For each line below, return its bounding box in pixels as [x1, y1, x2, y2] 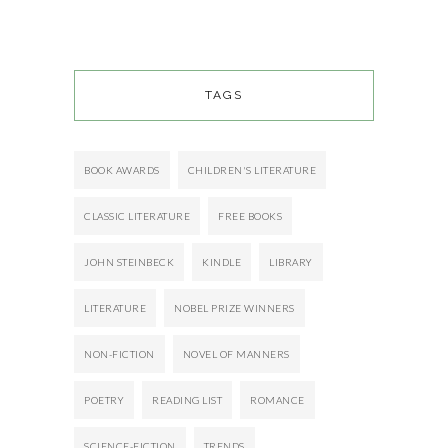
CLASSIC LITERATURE [84, 210, 190, 223]
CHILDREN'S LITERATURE [187, 164, 316, 177]
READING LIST [152, 394, 222, 407]
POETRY [84, 394, 124, 407]
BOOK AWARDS [84, 164, 160, 177]
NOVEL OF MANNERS [182, 348, 290, 361]
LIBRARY [269, 256, 313, 269]
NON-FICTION [84, 348, 155, 361]
